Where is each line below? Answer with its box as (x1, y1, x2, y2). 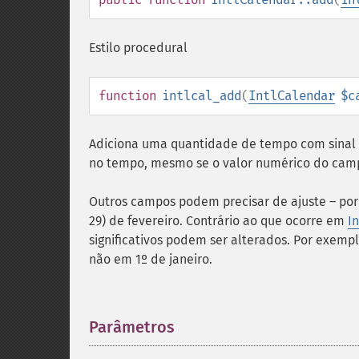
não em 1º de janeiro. (89, 252, 212, 267)
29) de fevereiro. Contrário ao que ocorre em (89, 213, 348, 228)
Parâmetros (89, 317, 175, 337)
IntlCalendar (248, 88, 335, 103)
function (99, 88, 156, 103)
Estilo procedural (89, 40, 188, 55)
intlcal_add (162, 88, 241, 103)
